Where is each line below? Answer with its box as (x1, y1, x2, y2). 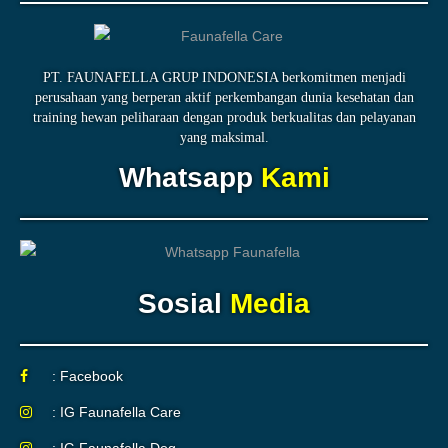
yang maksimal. (179, 130, 269, 145)
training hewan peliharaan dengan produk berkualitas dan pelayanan (32, 110, 416, 125)
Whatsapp (118, 162, 253, 193)
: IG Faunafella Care (52, 404, 181, 420)
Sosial (138, 288, 222, 319)
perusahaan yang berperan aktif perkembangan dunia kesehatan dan (34, 90, 414, 105)
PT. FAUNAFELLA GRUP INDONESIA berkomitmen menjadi (42, 70, 406, 85)
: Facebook (52, 368, 123, 384)
